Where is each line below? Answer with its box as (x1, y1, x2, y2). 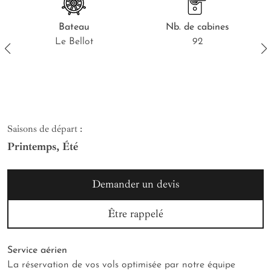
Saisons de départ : (7, 123, 82, 135)
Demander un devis (91, 177, 180, 191)
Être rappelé (108, 207, 163, 221)
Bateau (58, 22, 90, 33)
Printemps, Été (7, 140, 78, 154)
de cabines (180, 22, 229, 33)
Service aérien (7, 246, 67, 256)
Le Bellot (54, 37, 93, 47)
